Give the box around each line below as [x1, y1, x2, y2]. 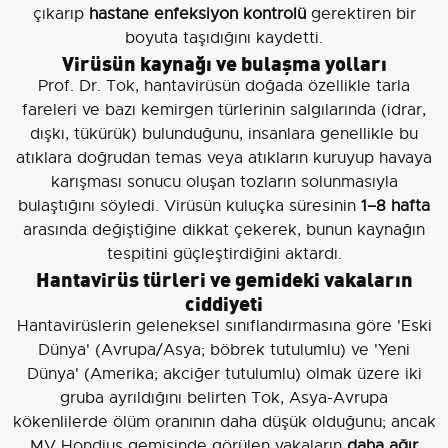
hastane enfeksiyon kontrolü [88, 4, 306, 25]
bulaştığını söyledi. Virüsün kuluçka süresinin [18, 196, 361, 217]
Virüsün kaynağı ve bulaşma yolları [61, 47, 387, 77]
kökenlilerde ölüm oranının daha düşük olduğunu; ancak [12, 412, 436, 433]
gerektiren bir [305, 4, 416, 25]
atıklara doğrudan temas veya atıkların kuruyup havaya [16, 148, 432, 169]
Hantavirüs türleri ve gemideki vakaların [35, 263, 413, 293]
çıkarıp [32, 4, 89, 25]
